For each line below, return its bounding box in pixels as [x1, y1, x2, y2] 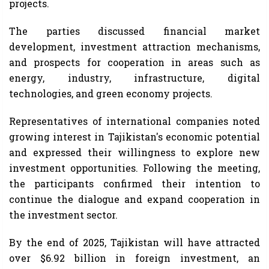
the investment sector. [9, 208, 118, 222]
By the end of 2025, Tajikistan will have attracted [9, 236, 260, 249]
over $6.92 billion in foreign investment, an [9, 252, 260, 265]
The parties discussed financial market [9, 25, 260, 38]
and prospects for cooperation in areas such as [9, 56, 260, 69]
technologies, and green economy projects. [9, 87, 213, 100]
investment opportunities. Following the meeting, [9, 162, 260, 175]
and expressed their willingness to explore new [9, 146, 260, 159]
